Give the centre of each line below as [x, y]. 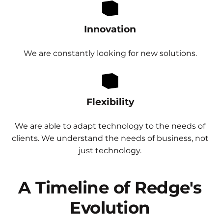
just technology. [110, 151]
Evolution [110, 207]
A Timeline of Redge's [110, 187]
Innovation [110, 29]
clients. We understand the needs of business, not [110, 138]
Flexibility [110, 102]
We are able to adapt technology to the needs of [110, 126]
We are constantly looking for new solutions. [110, 53]
